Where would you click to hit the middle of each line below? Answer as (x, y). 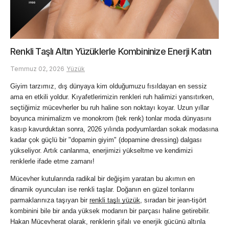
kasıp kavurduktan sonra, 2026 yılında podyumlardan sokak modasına (114, 129)
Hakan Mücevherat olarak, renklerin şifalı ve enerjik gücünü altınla (108, 221)
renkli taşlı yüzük (115, 200)
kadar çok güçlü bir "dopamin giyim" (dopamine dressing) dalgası (106, 140)
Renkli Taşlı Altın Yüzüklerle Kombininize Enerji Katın (111, 52)
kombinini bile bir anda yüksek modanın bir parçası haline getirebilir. (110, 211)
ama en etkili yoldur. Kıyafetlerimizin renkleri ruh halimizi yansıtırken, (112, 97)
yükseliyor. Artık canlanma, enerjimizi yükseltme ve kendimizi (101, 150)
